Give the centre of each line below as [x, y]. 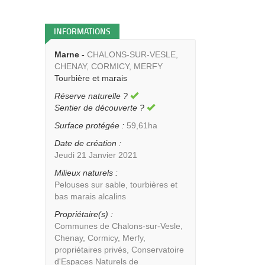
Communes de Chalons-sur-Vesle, [119, 226]
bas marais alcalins [90, 196]
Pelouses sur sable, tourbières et [116, 185]
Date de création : [88, 143]
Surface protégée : [89, 125]
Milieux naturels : [86, 173]
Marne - [70, 54]
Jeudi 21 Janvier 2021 [96, 155]
